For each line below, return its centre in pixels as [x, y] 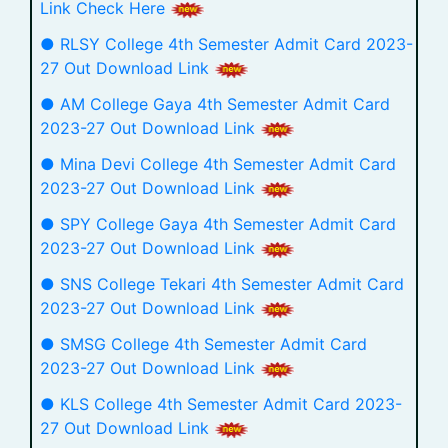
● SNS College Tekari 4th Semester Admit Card [222, 284]
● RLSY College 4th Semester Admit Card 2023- [226, 44]
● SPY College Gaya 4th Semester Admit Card [218, 224]
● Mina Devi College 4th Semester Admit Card [218, 164]
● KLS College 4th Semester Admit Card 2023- [221, 404]
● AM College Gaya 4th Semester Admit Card [215, 104]
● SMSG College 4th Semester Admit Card [203, 344]
